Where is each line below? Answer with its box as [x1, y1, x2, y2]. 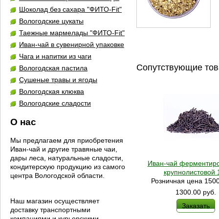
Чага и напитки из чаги [19, 52, 91, 60]
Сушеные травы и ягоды [19, 76, 97, 84]
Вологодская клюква [19, 88, 84, 95]
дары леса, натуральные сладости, [10, 154, 123, 162]
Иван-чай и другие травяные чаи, [10, 145, 117, 153]
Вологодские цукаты [19, 17, 84, 25]
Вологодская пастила [19, 64, 88, 72]
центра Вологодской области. [10, 172, 107, 179]
